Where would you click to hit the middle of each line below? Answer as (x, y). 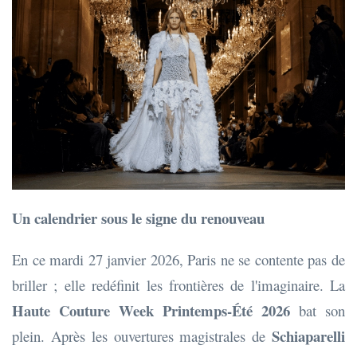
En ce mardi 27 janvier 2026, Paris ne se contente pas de (178, 259)
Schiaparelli (308, 335)
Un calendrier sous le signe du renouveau (138, 218)
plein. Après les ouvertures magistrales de (142, 335)
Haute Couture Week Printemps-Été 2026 (151, 310)
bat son (318, 310)
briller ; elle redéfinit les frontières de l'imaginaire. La (178, 284)
